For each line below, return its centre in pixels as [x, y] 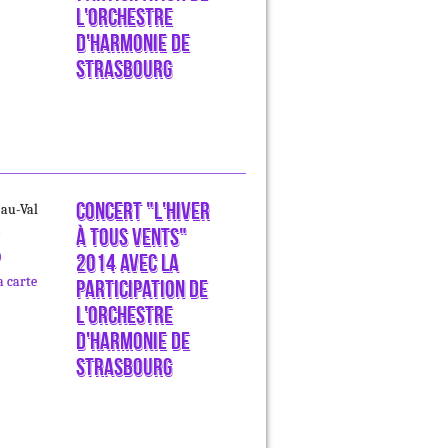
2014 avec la [127, 262]
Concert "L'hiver [143, 210]
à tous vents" [131, 236]
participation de [142, 288]
